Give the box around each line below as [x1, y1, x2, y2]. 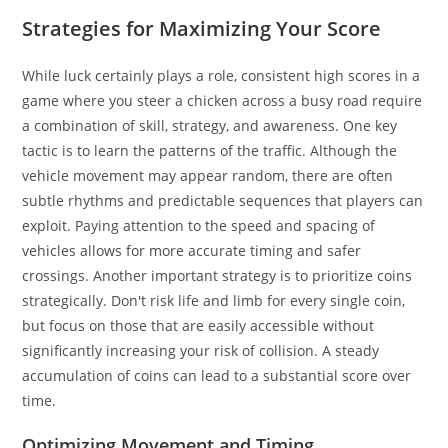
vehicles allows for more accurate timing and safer [22, 240, 362, 260]
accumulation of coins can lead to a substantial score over [22, 365, 412, 385]
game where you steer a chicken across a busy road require [22, 90, 423, 110]
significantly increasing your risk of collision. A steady [22, 340, 380, 360]
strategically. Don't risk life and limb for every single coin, [22, 290, 406, 310]
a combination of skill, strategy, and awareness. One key [22, 115, 398, 135]
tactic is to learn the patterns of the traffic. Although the [22, 140, 398, 160]
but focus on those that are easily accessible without [22, 315, 375, 335]
